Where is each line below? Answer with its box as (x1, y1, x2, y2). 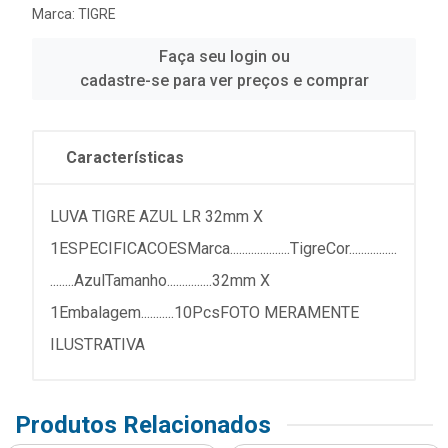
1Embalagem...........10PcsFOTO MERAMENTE (50, 303, 359, 322)
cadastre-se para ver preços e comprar (79, 71, 369, 90)
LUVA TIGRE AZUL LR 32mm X (50, 207, 263, 226)
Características (66, 148, 184, 167)
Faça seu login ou (158, 47, 290, 66)
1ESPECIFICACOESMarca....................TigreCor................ (50, 239, 397, 258)
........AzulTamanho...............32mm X (50, 271, 270, 290)
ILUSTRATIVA (50, 335, 149, 354)
